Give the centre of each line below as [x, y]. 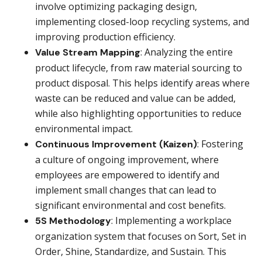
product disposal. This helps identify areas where [142, 83]
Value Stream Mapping [88, 53]
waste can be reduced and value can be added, [135, 99]
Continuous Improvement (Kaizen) [116, 144]
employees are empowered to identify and [127, 175]
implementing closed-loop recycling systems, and [142, 22]
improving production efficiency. [105, 37]
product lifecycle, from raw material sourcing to [139, 68]
